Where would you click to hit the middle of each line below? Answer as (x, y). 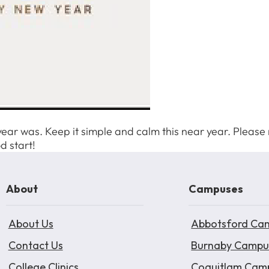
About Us (31, 224)
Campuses (216, 189)
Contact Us (35, 245)
